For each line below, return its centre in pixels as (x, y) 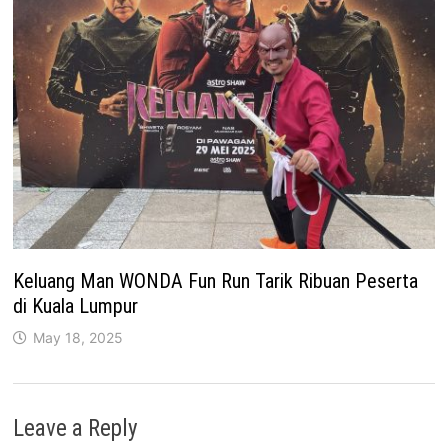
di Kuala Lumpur (76, 306)
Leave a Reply (76, 429)
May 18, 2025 (78, 338)
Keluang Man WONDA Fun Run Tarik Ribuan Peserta (216, 281)
